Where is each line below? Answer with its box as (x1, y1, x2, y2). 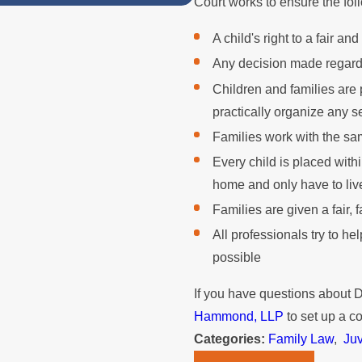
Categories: (193, 332, 268, 346)
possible (213, 250, 262, 264)
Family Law (267, 332, 334, 346)
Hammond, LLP (193, 309, 284, 323)
